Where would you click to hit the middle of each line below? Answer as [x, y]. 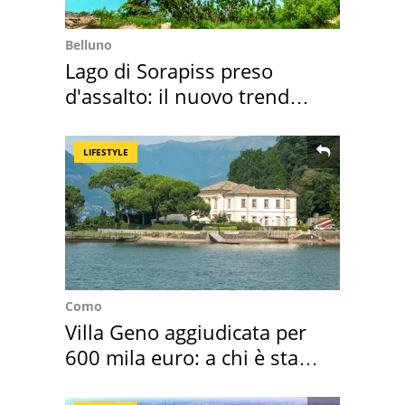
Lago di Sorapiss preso [169, 71]
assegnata [112, 383]
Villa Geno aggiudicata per [186, 332]
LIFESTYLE [106, 152]
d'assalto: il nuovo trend [177, 96]
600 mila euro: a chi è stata [191, 358]
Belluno [89, 45]
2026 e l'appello [138, 122]
